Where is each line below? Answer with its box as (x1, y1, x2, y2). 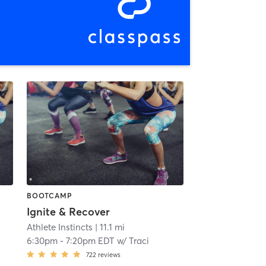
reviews (97, 250, 121, 259)
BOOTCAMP (26, 191, 72, 200)
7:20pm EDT (65, 235, 115, 246)
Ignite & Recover (26, 204, 110, 218)
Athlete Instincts (26, 221, 93, 233)
